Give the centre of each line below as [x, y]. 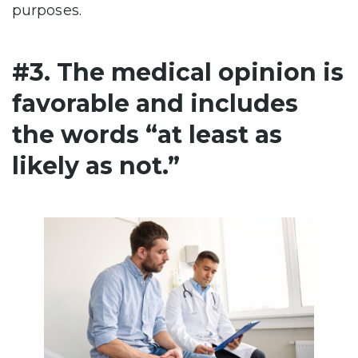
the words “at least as [147, 135]
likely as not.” [96, 166]
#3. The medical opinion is [178, 73]
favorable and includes [155, 104]
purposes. [47, 11]
